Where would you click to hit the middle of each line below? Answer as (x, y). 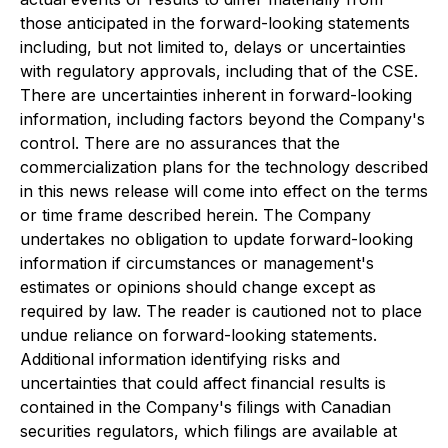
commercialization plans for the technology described (224, 167)
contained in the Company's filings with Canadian (205, 407)
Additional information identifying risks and (180, 359)
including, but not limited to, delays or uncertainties (213, 47)
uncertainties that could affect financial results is (203, 383)
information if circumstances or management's (197, 263)
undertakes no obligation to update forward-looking (216, 239)
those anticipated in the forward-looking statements (215, 23)
